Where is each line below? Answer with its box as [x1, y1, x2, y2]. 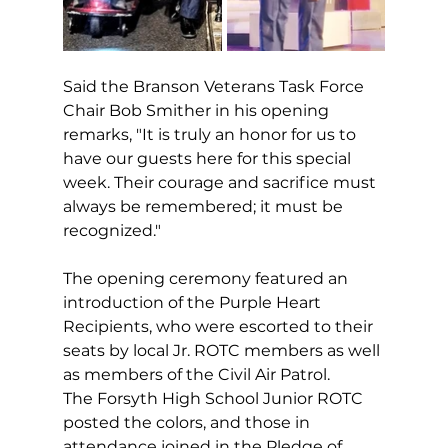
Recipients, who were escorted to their [62, 317, 377, 337]
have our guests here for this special [62, 149, 355, 169]
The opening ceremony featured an [62, 269, 352, 289]
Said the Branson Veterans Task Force [62, 77, 368, 97]
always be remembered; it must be [62, 197, 347, 217]
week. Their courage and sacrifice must [62, 173, 380, 193]
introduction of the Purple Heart [62, 293, 325, 313]
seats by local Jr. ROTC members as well [62, 341, 384, 361]
